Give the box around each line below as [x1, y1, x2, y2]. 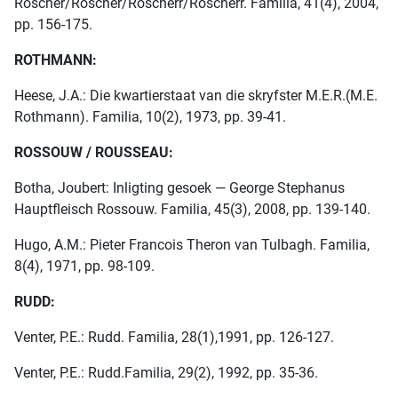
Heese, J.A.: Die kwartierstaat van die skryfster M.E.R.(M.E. [14, 87, 378, 105]
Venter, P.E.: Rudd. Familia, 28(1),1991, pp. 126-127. [14, 329, 334, 346]
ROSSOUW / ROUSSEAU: [14, 144, 173, 162]
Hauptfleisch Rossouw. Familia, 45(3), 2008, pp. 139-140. [14, 201, 370, 219]
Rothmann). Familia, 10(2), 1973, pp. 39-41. [14, 108, 286, 126]
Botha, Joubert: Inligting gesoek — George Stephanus [14, 179, 345, 197]
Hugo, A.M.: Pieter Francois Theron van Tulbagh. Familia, [14, 236, 370, 254]
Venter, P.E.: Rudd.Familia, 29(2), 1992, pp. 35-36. [14, 364, 318, 382]
